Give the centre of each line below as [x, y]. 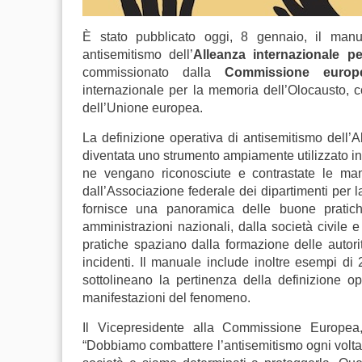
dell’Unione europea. [143, 108]
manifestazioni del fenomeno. [166, 298]
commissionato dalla [154, 72]
